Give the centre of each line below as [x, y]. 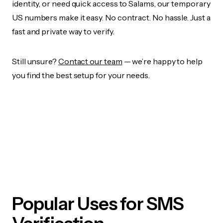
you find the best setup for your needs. [81, 75]
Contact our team [90, 61]
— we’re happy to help [162, 61]
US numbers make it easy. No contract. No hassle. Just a [111, 18]
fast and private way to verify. [63, 32]
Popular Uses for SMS [98, 204]
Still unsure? [35, 61]
